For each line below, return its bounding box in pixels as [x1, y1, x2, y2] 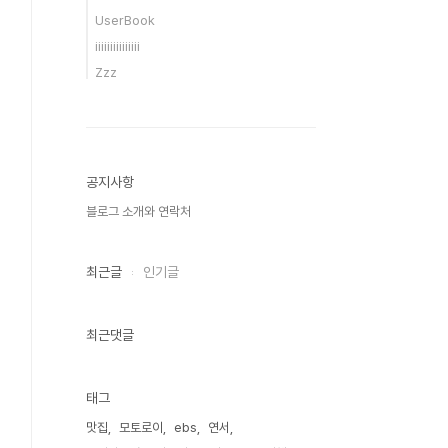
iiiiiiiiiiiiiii [95, 39, 140, 54]
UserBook [95, 13, 155, 28]
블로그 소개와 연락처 [86, 204, 191, 219]
